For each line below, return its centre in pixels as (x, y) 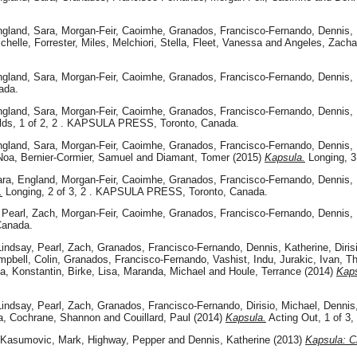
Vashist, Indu (243, 260)
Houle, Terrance (265, 272)
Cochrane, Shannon (55, 317)
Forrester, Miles (70, 43)
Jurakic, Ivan (310, 260)
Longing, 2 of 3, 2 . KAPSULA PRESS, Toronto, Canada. (135, 191)
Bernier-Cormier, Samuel (77, 157)
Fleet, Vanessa (228, 43)
